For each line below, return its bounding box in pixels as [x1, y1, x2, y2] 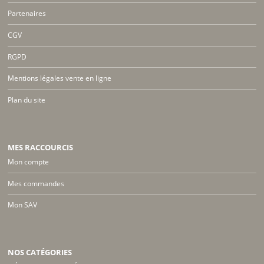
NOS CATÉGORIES [8, 247, 72, 258]
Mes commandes [8, 178, 65, 189]
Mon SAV [8, 200, 38, 210]
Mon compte [8, 156, 49, 167]
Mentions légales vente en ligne [8, 73, 112, 84]
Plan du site [8, 95, 46, 105]
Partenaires [8, 8, 47, 18]
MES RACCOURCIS [8, 141, 74, 153]
